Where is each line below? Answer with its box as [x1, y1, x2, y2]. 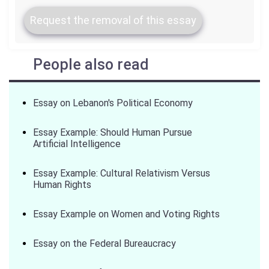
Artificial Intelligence [33, 138, 121, 150]
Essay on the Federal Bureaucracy [33, 238, 176, 249]
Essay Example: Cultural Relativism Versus [33, 168, 210, 179]
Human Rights [33, 179, 91, 190]
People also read [33, 56, 149, 73]
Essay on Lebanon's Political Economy [33, 97, 193, 109]
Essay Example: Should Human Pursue [33, 127, 192, 138]
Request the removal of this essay [30, 14, 196, 26]
